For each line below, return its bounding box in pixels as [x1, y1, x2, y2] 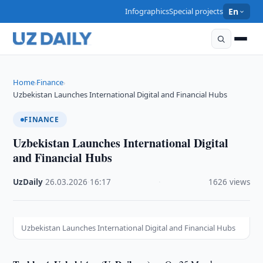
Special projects [169, 6, 224, 16]
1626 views [208, 177, 250, 187]
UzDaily [13, 177, 43, 187]
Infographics [125, 6, 170, 16]
